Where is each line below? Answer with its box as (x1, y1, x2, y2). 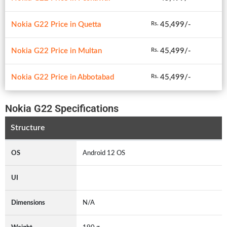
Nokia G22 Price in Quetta (11, 20, 101, 28)
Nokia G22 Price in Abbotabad (11, 73, 114, 81)
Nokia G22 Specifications (5, 102, 119, 115)
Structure (10, 124, 45, 132)
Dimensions (11, 199, 45, 206)
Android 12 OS (83, 149, 128, 157)
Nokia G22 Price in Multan (11, 47, 102, 55)
